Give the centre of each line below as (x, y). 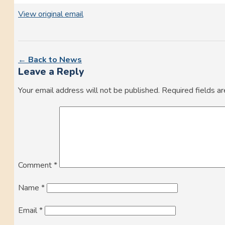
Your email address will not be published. (89, 90)
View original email (51, 14)
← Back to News (50, 60)
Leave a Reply (51, 72)
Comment (36, 165)
